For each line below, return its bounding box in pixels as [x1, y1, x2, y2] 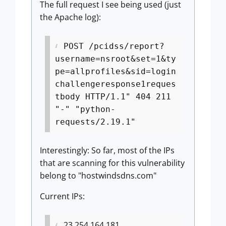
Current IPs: [40, 191, 85, 202]
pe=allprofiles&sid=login [55, 67, 176, 76]
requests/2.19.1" [55, 117, 136, 127]
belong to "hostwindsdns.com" [40, 170, 156, 181]
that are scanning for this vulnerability [40, 157, 185, 168]
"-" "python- [55, 104, 116, 114]
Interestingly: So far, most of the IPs [40, 145, 175, 156]
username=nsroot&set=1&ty [55, 54, 176, 64]
